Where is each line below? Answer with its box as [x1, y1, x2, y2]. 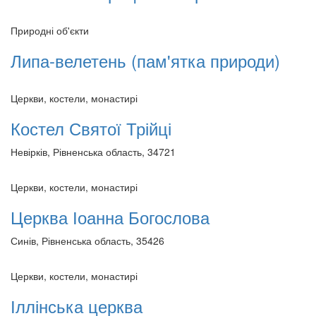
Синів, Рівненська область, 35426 [11, 233, 164, 248]
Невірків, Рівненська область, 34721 [11, 144, 176, 159]
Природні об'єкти [11, 23, 89, 37]
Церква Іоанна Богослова [11, 204, 209, 229]
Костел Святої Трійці [11, 115, 171, 140]
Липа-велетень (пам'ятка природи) [11, 47, 280, 73]
